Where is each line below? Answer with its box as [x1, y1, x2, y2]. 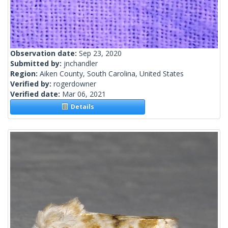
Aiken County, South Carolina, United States [40, 69, 184, 79]
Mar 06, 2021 [62, 89, 106, 99]
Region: [10, 69, 40, 79]
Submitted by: [10, 59, 64, 69]
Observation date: [10, 48, 79, 59]
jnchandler [64, 59, 98, 69]
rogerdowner [53, 79, 96, 89]
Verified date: [10, 89, 62, 99]
